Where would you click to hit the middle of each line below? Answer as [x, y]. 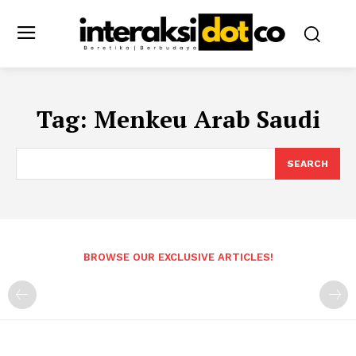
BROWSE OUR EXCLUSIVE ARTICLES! [178, 257]
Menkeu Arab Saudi [207, 119]
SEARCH [308, 163]
